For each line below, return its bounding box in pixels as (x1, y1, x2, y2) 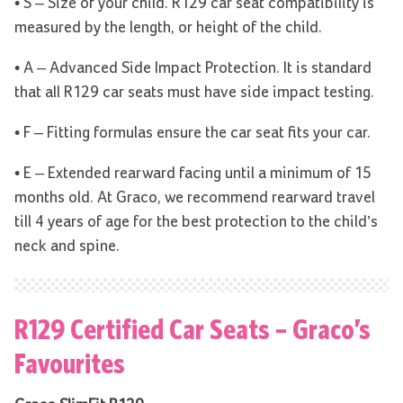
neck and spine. (14, 237, 120, 255)
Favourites (14, 346, 125, 380)
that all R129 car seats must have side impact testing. (14, 84, 374, 101)
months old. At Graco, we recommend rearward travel (14, 189, 375, 206)
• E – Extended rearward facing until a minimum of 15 (14, 165, 372, 182)
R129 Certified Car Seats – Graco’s (14, 312, 371, 345)
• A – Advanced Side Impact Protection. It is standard (14, 59, 372, 76)
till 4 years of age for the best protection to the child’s (14, 213, 378, 230)
